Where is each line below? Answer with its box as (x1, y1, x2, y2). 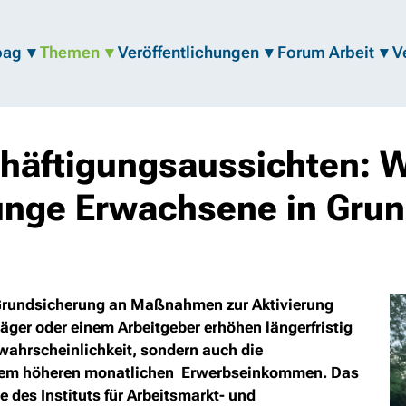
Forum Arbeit (277, 43, 374, 63)
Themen (40, 43, 100, 63)
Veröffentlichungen (118, 43, 259, 63)
